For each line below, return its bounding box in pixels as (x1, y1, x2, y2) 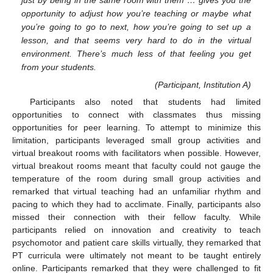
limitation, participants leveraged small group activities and (12, 135, 261, 146)
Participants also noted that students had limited (29, 97, 261, 107)
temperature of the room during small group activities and (12, 174, 261, 184)
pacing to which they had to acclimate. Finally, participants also (12, 199, 261, 210)
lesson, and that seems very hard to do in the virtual (21, 35, 251, 46)
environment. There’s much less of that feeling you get (21, 49, 251, 59)
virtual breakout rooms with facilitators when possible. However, (12, 148, 261, 158)
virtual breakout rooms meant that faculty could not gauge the (12, 161, 261, 171)
